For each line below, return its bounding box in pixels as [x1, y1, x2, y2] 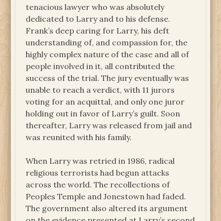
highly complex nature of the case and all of [26, 49, 189, 60]
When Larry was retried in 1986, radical [26, 156, 175, 166]
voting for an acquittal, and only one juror [26, 97, 185, 107]
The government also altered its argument [26, 203, 188, 214]
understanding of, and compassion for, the [26, 37, 188, 48]
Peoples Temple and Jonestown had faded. [26, 191, 186, 202]
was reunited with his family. [26, 132, 132, 143]
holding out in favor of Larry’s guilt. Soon [26, 109, 181, 119]
